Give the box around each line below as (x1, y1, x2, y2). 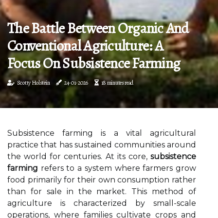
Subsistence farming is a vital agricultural (7, 128, 196, 138)
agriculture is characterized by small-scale (7, 199, 196, 208)
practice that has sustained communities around (7, 140, 196, 149)
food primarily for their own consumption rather (7, 175, 196, 184)
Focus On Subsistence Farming (7, 54, 180, 73)
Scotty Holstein (17, 79, 50, 87)
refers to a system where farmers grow (38, 163, 196, 173)
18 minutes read (101, 79, 134, 87)
